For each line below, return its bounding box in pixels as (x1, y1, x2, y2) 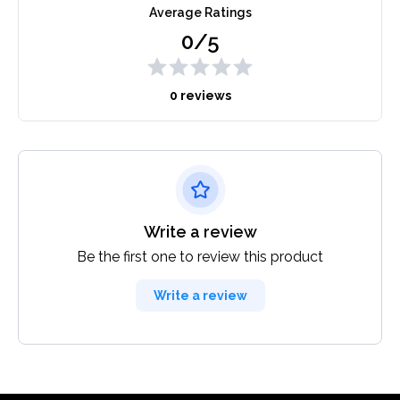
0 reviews (169, 88, 231, 104)
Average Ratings (148, 5, 252, 21)
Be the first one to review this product (77, 248, 323, 266)
